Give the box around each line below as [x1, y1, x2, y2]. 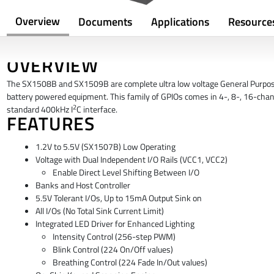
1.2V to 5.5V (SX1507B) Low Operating [35, 139, 176, 154]
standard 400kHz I [6, 103, 73, 117]
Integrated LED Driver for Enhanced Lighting [35, 217, 194, 231]
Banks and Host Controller [35, 178, 130, 192]
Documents [78, 13, 132, 31]
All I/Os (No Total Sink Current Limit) [35, 204, 164, 218]
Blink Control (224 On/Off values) [53, 242, 174, 256]
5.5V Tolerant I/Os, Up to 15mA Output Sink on [35, 191, 202, 205]
